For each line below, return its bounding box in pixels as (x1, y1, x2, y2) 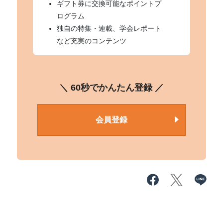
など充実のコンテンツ (57, 37, 127, 45)
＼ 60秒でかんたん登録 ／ (59, 83, 164, 93)
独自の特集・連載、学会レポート (57, 24, 162, 32)
